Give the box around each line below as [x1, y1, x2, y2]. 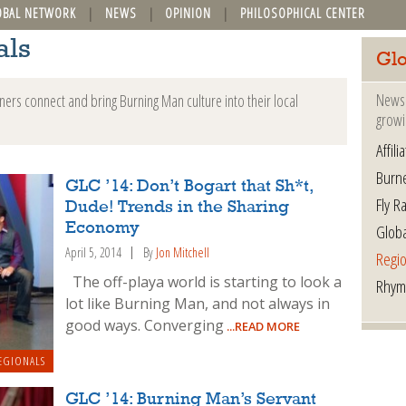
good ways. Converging [65, 314, 225, 335]
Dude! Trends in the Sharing [65, 198, 290, 217]
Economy [65, 218, 140, 237]
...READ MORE [224, 317, 301, 334]
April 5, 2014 [65, 243, 122, 261]
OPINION [165, 4, 212, 22]
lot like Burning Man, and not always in [65, 293, 331, 314]
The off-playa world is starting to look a [65, 271, 343, 292]
